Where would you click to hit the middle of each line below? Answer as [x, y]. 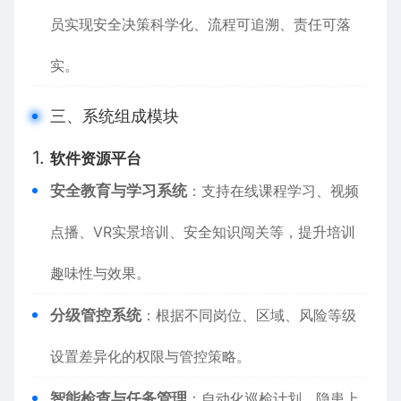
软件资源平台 [96, 158]
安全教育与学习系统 [119, 191]
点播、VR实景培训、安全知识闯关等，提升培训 [203, 232]
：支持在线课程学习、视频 [273, 191]
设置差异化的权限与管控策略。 [150, 356]
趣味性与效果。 [100, 273]
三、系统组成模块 [115, 116]
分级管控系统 [96, 315]
